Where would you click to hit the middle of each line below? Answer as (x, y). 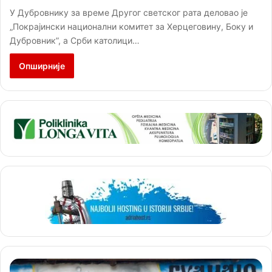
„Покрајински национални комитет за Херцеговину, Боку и (131, 27)
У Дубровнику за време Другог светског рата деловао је (129, 13)
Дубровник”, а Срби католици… (75, 41)
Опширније (42, 66)
